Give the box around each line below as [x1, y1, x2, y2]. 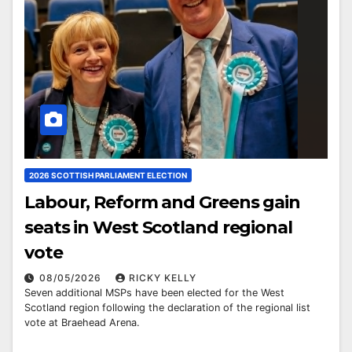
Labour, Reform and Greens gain [24, 192, 300, 214]
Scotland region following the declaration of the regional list [24, 302, 310, 314]
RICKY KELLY [129, 272, 196, 284]
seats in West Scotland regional [24, 217, 292, 239]
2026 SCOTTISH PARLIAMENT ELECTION [29, 170, 187, 181]
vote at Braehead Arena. [24, 317, 140, 329]
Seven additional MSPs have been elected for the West [24, 287, 284, 299]
